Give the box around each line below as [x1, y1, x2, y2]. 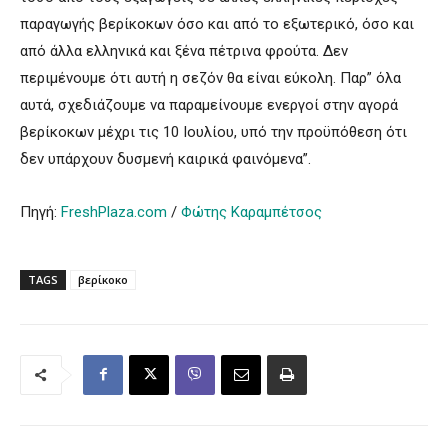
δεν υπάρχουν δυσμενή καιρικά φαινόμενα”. [20, 149, 311, 168]
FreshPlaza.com [61, 202, 167, 221]
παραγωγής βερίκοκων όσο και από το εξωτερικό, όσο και [20, 14, 414, 33]
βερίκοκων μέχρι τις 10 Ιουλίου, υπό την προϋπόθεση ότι [20, 122, 407, 141]
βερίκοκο [78, 271, 128, 287]
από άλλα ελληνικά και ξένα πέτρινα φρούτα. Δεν [20, 41, 348, 60]
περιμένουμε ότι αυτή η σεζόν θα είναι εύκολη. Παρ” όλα [20, 68, 401, 87]
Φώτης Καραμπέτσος [181, 202, 322, 221]
